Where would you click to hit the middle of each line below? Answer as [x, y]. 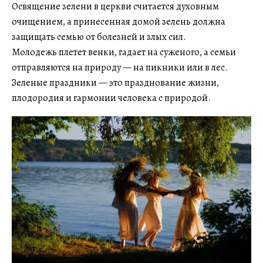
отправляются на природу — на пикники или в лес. [120, 67]
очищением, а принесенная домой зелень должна [119, 21]
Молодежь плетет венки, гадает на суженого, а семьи [124, 52]
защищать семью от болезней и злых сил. [99, 37]
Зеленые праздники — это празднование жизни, [115, 82]
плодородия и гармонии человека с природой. [111, 98]
